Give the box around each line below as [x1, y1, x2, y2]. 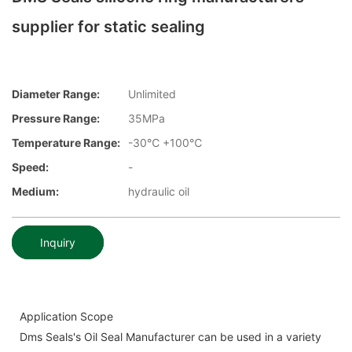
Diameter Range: [12, 87, 100, 101]
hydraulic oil [128, 185, 189, 199]
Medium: [12, 185, 59, 199]
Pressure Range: [12, 112, 100, 126]
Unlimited [128, 87, 176, 101]
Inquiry [40, 235, 75, 249]
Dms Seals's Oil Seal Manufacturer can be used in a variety [20, 329, 321, 343]
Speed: [12, 160, 49, 174]
